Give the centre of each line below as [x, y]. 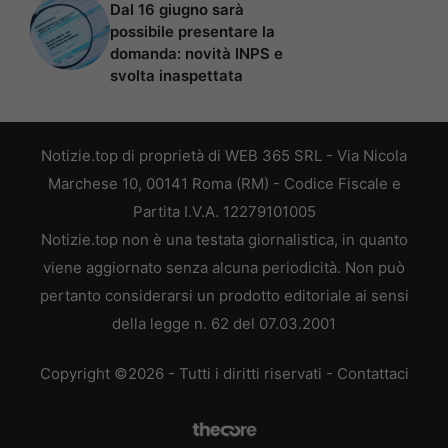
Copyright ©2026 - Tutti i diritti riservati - [188, 374]
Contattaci [372, 374]
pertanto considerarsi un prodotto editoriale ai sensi [224, 295]
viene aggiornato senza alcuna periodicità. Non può [224, 267]
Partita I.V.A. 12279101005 [224, 211]
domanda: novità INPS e [196, 53]
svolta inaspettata [176, 75]
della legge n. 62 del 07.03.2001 [224, 323]
